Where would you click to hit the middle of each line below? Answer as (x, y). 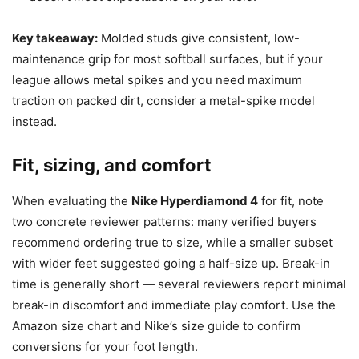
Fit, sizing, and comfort (112, 165)
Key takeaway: (55, 38)
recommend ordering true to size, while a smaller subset (172, 242)
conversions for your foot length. (105, 346)
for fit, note (291, 200)
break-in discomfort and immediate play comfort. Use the (174, 305)
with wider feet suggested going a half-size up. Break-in (171, 263)
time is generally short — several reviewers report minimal (179, 284)
